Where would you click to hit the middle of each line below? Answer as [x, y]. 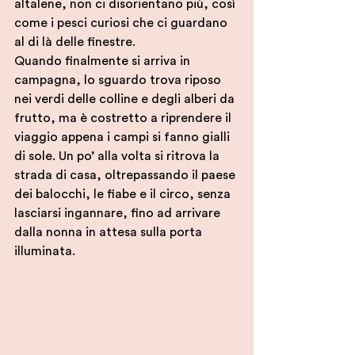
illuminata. [46, 251]
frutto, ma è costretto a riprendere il [124, 118]
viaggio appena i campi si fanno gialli [124, 137]
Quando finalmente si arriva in [104, 61]
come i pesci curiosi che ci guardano [122, 23]
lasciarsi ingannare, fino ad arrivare [119, 213]
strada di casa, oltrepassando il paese [126, 175]
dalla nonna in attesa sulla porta [110, 232]
